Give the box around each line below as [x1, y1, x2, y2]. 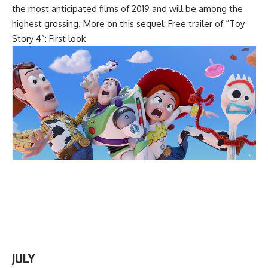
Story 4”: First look [12, 32, 86, 44]
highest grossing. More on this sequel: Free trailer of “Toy [12, 17, 245, 29]
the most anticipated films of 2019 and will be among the [12, 2, 243, 14]
